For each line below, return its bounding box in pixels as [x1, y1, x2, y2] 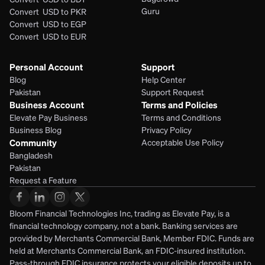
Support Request [141, 86, 204, 98]
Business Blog [9, 124, 62, 135]
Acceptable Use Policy [141, 137, 224, 148]
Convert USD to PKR [9, 6, 86, 17]
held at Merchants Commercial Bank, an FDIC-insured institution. [9, 245, 245, 256]
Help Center [141, 74, 186, 85]
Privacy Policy [141, 124, 192, 135]
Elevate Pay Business [9, 112, 88, 123]
